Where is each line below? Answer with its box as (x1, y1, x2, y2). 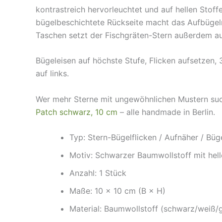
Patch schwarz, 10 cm (36, 107, 117, 117)
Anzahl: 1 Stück (69, 168, 126, 178)
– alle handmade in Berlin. (117, 107, 215, 117)
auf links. (36, 68, 69, 79)
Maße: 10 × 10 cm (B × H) (69, 186, 166, 196)
